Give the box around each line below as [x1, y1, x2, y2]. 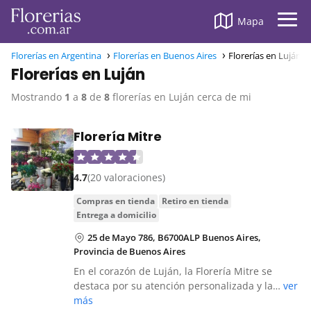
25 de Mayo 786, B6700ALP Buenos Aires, [87, 231, 261, 244]
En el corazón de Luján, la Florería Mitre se [74, 264, 272, 278]
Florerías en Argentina [11, 49, 101, 62]
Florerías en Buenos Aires [113, 49, 217, 62]
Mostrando [11, 90, 65, 104]
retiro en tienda [167, 195, 229, 208]
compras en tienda [82, 195, 155, 208]
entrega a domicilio [81, 209, 156, 221]
